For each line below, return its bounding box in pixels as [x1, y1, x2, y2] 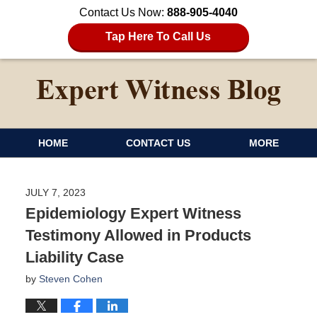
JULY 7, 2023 [25, 186, 86, 198]
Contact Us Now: [79, 6, 167, 18]
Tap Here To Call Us [105, 30, 212, 42]
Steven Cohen [38, 272, 103, 284]
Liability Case [25, 248, 124, 266]
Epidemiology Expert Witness [25, 204, 241, 222]
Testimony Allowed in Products [25, 226, 251, 244]
